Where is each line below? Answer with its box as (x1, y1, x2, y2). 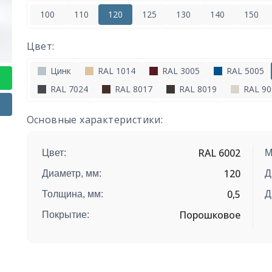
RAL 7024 (47, 83, 88, 95)
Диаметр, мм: (41, 168, 101, 179)
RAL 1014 (95, 65, 135, 77)
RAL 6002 (198, 146, 241, 160)
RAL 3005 (159, 65, 200, 77)
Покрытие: (41, 209, 89, 220)
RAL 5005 (223, 65, 264, 77)
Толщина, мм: (41, 189, 103, 200)
